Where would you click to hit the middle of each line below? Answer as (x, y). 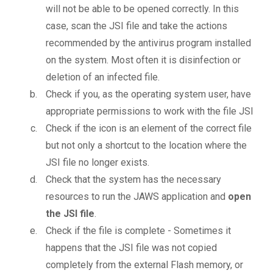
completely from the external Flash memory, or (144, 265)
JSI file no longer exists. (97, 163)
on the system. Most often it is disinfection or (143, 60)
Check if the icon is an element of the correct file (149, 129)
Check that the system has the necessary (133, 180)
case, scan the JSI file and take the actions (136, 26)
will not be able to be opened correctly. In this (142, 9)
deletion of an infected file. (103, 77)
